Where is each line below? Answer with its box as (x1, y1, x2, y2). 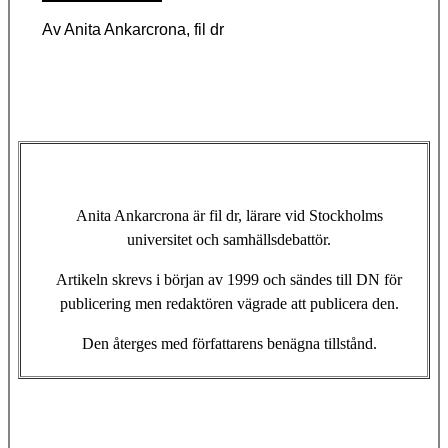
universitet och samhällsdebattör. (127, 231, 332, 249)
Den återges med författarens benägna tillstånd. (81, 335, 377, 353)
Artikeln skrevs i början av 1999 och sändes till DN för (56, 271, 403, 289)
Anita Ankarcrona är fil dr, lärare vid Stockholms (75, 207, 383, 225)
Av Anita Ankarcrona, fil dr (42, 21, 224, 39)
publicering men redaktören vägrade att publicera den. (59, 295, 399, 313)
